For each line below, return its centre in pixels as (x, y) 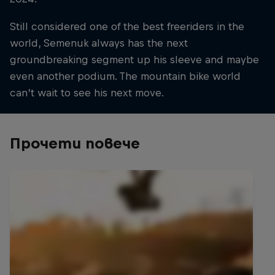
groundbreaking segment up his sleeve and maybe (134, 59)
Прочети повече (75, 143)
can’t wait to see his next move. (87, 92)
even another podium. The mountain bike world (125, 76)
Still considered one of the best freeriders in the (127, 26)
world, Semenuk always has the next (99, 43)
